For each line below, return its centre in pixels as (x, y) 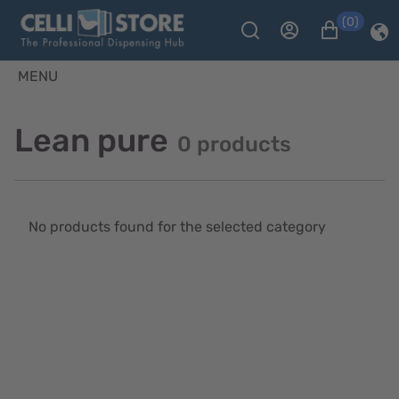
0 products (234, 144)
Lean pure (91, 140)
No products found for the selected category (177, 227)
